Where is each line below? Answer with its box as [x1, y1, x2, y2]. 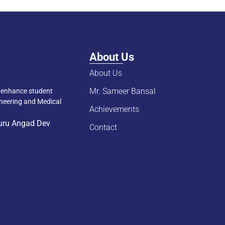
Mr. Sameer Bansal [89, 86, 156, 96]
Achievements [89, 104, 139, 114]
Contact [89, 123, 117, 132]
